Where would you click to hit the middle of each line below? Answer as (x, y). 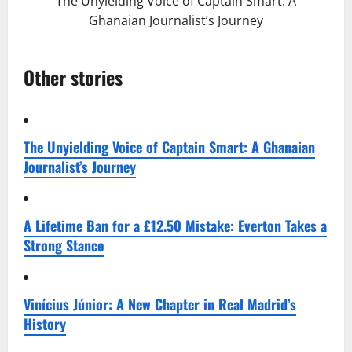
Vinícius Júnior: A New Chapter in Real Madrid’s (160, 304)
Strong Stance (64, 245)
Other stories (73, 77)
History (45, 323)
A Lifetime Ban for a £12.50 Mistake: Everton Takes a (175, 225)
